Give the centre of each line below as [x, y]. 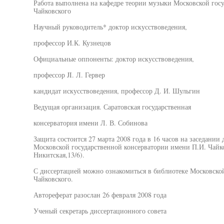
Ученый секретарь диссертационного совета [100, 211]
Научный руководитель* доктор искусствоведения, [110, 27]
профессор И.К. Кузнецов [72, 43]
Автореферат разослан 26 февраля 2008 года [100, 195]
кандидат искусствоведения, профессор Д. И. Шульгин [116, 91]
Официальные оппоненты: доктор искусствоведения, [113, 59]
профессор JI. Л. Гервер [69, 75]
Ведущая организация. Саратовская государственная [112, 107]
